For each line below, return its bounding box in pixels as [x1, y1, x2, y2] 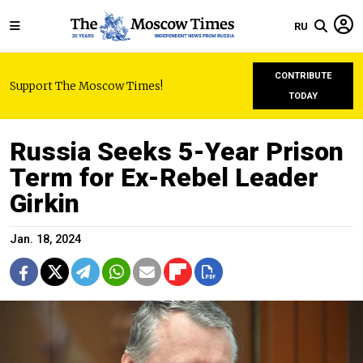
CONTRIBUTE [274, 70, 332, 81]
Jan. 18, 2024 [10, 233, 81, 246]
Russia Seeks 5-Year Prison [10, 136, 344, 167]
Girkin [10, 188, 79, 219]
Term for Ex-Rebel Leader [10, 162, 318, 193]
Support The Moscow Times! [10, 79, 163, 93]
